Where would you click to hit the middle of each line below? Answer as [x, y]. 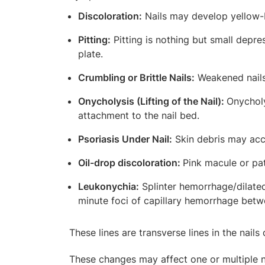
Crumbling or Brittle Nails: [136, 77]
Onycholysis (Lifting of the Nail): [152, 101]
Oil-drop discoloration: [130, 162]
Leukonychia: [109, 186]
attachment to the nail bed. [140, 115]
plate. [91, 54]
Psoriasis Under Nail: [125, 139]
